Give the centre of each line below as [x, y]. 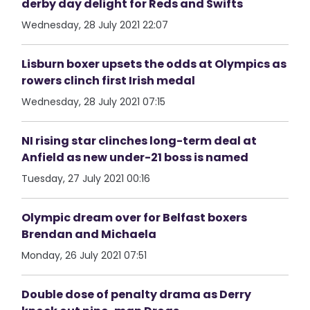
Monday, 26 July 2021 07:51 [84, 255]
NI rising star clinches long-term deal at [139, 141]
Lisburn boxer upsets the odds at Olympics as [154, 64]
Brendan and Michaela [89, 234]
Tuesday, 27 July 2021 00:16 [86, 179]
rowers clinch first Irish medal [109, 81]
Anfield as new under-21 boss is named [135, 157]
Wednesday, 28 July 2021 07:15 [94, 102]
